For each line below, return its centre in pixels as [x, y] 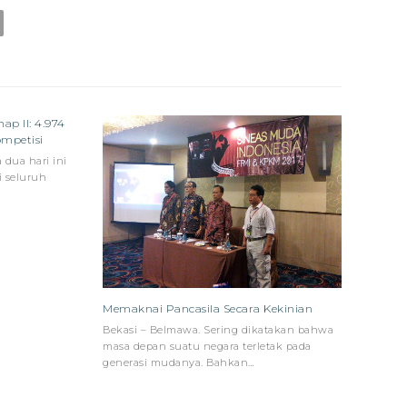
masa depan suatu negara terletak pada [207, 347]
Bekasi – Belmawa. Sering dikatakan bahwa [218, 330]
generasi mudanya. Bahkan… [179, 363]
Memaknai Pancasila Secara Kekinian [208, 309]
